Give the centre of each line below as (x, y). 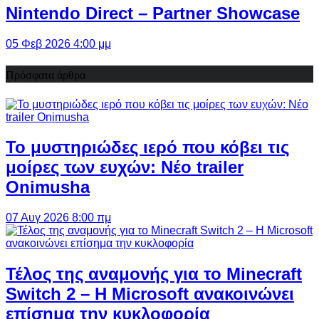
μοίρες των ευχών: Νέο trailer (125, 167)
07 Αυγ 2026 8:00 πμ (58, 218)
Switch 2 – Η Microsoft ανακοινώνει (150, 294)
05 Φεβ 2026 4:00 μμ (58, 44)
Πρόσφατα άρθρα (46, 74)
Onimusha (48, 187)
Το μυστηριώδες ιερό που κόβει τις (147, 147)
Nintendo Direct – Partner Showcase (153, 14)
